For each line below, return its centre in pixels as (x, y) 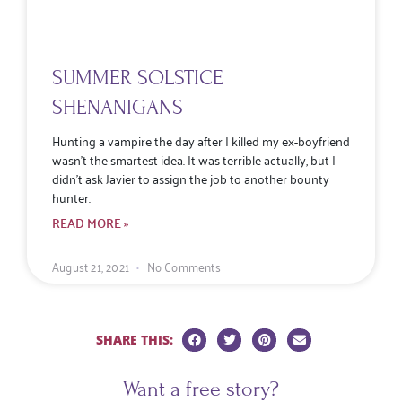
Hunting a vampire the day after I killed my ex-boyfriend (201, 140)
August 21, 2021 (92, 266)
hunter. (71, 197)
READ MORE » (90, 222)
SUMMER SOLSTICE (138, 77)
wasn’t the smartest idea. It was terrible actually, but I (194, 159)
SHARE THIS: (136, 339)
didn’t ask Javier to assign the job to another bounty (191, 178)
